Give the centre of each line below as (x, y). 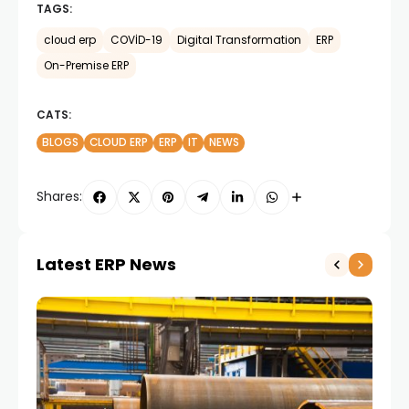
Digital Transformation (239, 40)
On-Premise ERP (86, 65)
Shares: (59, 197)
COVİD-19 (136, 40)
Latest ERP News (106, 264)
